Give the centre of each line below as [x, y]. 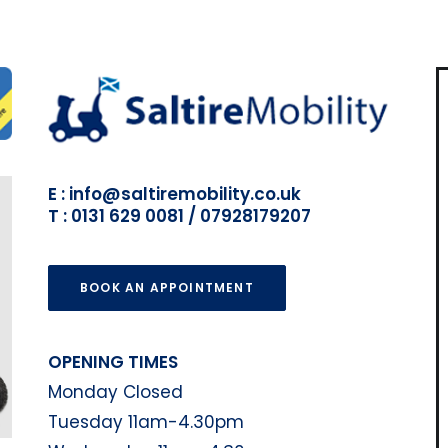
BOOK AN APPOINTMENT [167, 287]
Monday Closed [115, 392]
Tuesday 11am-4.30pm [146, 422]
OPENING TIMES [113, 362]
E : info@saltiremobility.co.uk [174, 194]
